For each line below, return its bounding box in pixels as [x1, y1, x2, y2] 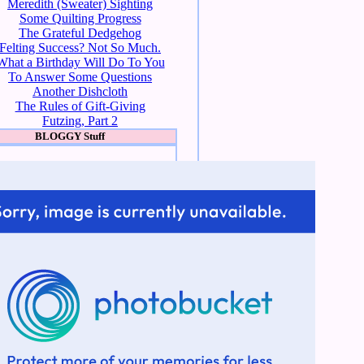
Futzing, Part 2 [42, 113, 119, 128]
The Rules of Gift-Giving [15, 98, 145, 113]
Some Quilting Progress [19, 11, 141, 25]
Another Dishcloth [32, 84, 128, 98]
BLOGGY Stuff [35, 129, 106, 142]
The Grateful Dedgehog [19, 25, 142, 40]
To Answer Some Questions [8, 69, 153, 84]
